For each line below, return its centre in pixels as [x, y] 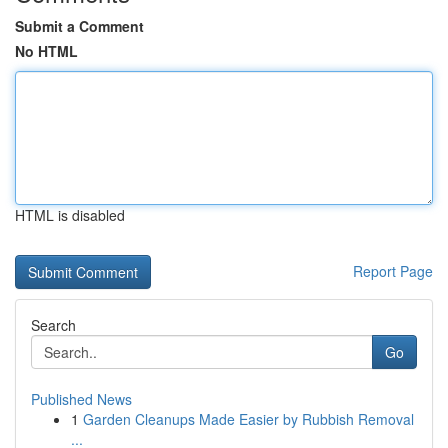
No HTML [46, 51]
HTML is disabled [70, 215]
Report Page [393, 271]
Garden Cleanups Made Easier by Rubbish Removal [248, 419]
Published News [81, 399]
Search [53, 325]
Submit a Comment [79, 26]
